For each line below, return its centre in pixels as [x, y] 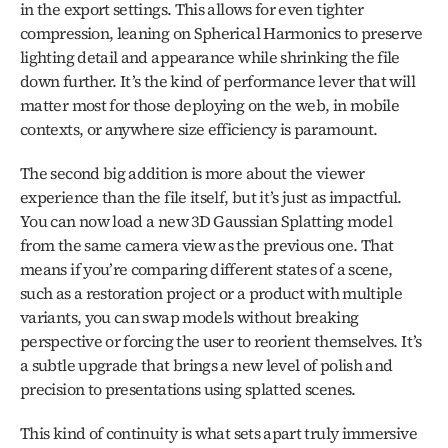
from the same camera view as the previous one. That [207, 245]
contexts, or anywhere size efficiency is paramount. [199, 129]
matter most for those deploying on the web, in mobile [210, 105]
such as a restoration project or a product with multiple [211, 293]
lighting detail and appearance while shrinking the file [210, 57]
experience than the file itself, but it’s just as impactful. [211, 197]
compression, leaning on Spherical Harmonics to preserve [221, 33]
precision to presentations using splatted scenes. [188, 389]
